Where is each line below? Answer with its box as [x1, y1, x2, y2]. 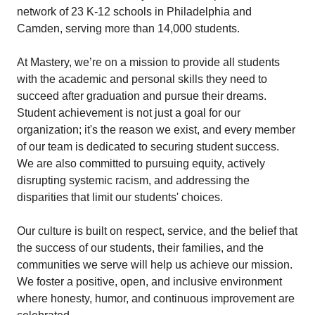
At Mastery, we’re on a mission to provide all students [17, 56, 280, 68]
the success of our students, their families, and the [17, 242, 264, 254]
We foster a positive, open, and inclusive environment [17, 276, 282, 288]
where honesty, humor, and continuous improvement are [17, 292, 295, 304]
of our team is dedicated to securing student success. [17, 141, 279, 153]
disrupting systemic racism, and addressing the [17, 174, 250, 186]
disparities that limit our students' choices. [17, 191, 226, 203]
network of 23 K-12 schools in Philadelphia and [17, 6, 252, 18]
